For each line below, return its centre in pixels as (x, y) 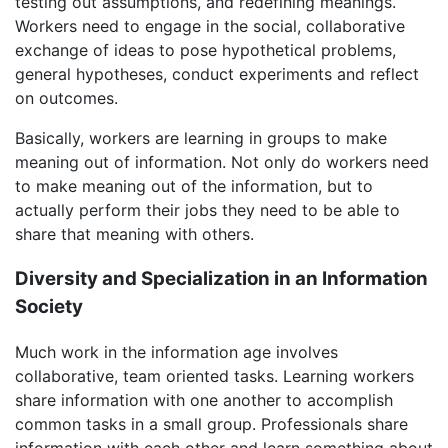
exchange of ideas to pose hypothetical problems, (205, 50)
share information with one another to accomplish (204, 399)
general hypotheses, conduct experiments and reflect (217, 74)
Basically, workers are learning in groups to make (201, 138)
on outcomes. (66, 98)
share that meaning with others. (134, 234)
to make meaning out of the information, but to (194, 186)
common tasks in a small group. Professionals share (211, 423)
